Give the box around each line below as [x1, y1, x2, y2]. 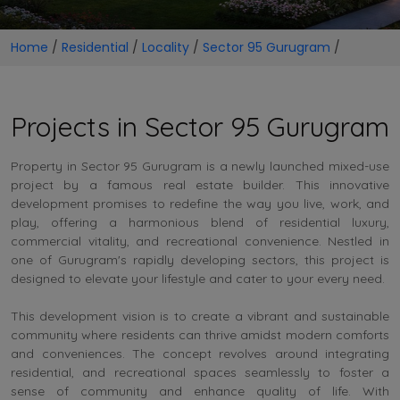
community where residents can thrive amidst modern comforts [11, 326, 389, 343]
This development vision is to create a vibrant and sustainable [11, 307, 389, 324]
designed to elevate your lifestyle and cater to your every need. [11, 270, 385, 287]
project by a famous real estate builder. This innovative [11, 176, 389, 193]
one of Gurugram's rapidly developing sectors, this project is [11, 251, 389, 268]
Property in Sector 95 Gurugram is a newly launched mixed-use [11, 157, 389, 174]
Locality [142, 37, 189, 56]
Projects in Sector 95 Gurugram [11, 109, 389, 144]
